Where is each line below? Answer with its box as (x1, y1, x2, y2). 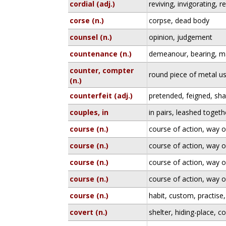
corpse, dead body (149, 16, 210, 25)
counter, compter (70, 66, 134, 75)
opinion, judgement (149, 32, 213, 42)
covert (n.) (70, 207, 108, 217)
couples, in (70, 107, 109, 117)
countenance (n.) (70, 49, 132, 59)
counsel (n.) (70, 32, 112, 42)
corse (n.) (70, 16, 104, 25)
